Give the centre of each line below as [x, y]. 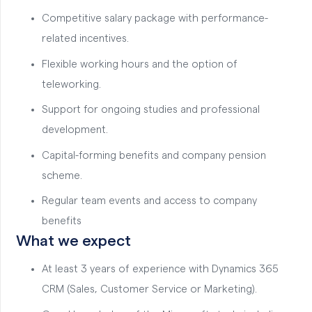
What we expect [73, 241]
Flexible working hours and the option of [140, 64]
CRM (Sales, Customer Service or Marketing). [149, 289]
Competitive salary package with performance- [155, 18]
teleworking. [71, 84]
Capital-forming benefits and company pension [154, 155]
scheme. [62, 175]
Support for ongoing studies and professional [151, 110]
